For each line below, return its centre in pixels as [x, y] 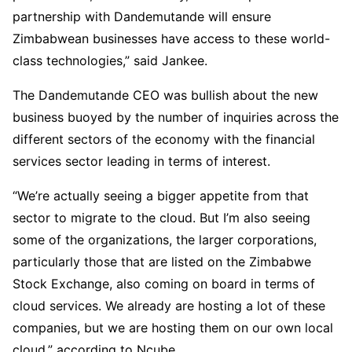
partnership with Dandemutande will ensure [142, 17]
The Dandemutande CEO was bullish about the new [165, 95]
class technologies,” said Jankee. [110, 61]
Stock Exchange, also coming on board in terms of [164, 284]
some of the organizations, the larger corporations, [165, 240]
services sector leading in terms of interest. [141, 161]
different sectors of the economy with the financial [164, 139]
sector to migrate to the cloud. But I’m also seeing [161, 218]
